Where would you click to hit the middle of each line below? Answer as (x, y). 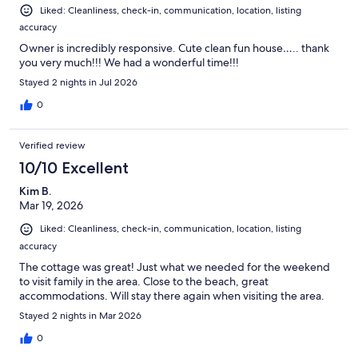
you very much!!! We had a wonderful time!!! (129, 63)
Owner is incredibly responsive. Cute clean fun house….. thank (174, 48)
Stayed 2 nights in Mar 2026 (80, 315)
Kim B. (35, 191)
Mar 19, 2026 (51, 206)
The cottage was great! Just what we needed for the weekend (175, 267)
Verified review (52, 146)
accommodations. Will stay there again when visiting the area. (172, 295)
